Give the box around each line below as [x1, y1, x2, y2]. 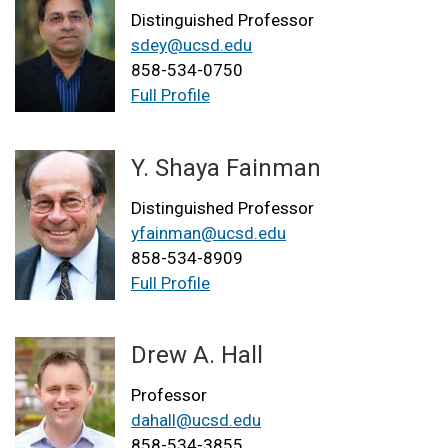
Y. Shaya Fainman [131, 153, 321, 182]
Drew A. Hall [131, 340, 263, 369]
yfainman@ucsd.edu [131, 222, 286, 243]
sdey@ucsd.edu [131, 35, 252, 56]
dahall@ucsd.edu [131, 409, 261, 430]
